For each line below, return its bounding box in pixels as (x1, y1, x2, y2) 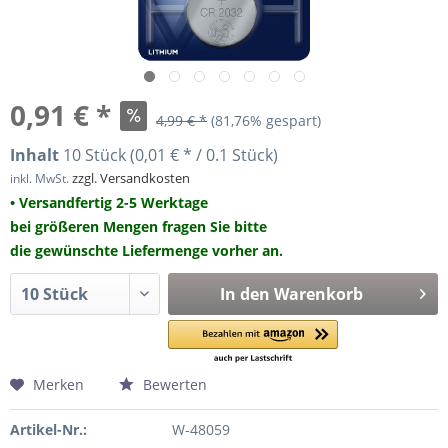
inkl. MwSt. (10, 170, 72, 187)
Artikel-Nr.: (10, 420, 87, 439)
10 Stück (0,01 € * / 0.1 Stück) (63, 144, 278, 166)
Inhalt (10, 144, 63, 166)
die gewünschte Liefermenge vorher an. (10, 241, 283, 260)
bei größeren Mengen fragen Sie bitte (10, 217, 267, 236)
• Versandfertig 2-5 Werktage (10, 193, 208, 212)
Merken (33, 375, 84, 394)
